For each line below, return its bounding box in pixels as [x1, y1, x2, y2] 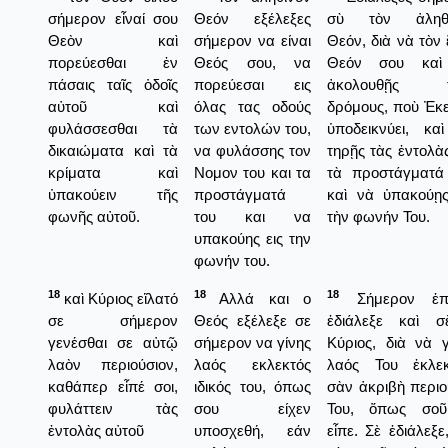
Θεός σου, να [194, 53, 311, 71]
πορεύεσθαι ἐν [48, 53, 178, 71]
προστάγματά [194, 185, 286, 203]
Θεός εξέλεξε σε [194, 311, 311, 329]
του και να [194, 207, 311, 225]
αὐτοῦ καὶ [48, 97, 178, 115]
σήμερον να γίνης [194, 333, 311, 351]
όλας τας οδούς [194, 97, 311, 115]
